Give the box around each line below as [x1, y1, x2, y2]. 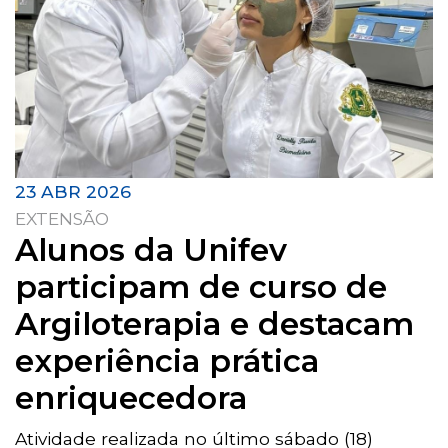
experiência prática [15, 342, 319, 381]
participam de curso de [15, 268, 387, 307]
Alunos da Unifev [15, 231, 287, 270]
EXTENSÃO [15, 208, 109, 230]
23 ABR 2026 [15, 181, 131, 203]
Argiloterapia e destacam [15, 305, 414, 344]
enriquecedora [15, 379, 247, 418]
